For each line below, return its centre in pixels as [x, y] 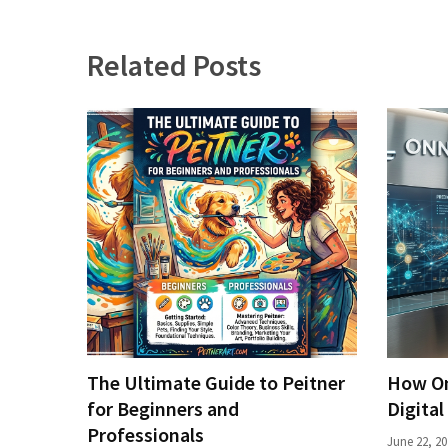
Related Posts [174, 64]
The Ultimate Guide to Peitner [216, 382]
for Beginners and [163, 408]
